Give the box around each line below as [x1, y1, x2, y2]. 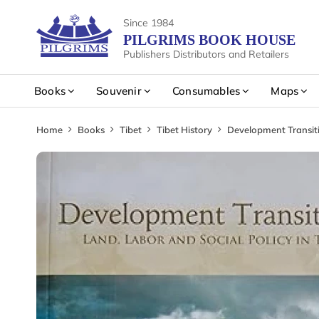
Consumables [172, 84, 241, 98]
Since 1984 [123, 16, 174, 29]
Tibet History [157, 124, 212, 135]
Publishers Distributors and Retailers [123, 48, 289, 61]
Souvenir [96, 84, 142, 98]
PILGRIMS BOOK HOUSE [123, 32, 296, 48]
